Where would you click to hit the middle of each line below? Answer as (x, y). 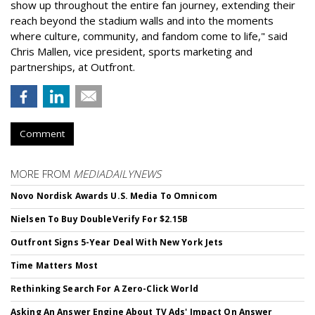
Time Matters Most (54, 265)
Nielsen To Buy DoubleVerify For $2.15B (99, 219)
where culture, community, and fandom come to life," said (149, 36)
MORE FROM (42, 174)
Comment (42, 134)
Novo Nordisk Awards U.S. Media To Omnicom (114, 196)
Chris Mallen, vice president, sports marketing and (131, 51)
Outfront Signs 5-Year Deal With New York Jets (117, 242)
